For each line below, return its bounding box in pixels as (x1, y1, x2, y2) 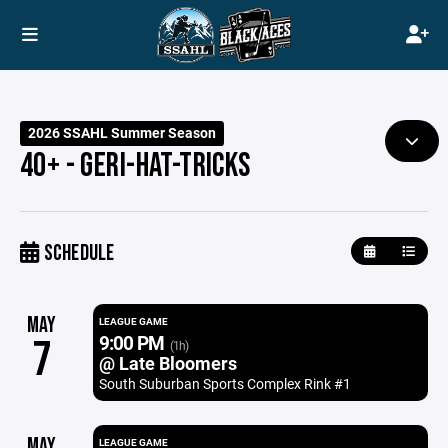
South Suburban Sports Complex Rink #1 (98, 374, 351, 393)
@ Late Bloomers (98, 351, 237, 375)
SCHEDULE (39, 240, 115, 267)
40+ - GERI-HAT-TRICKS (20, 146, 251, 186)
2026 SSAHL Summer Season (28, 124, 217, 142)
